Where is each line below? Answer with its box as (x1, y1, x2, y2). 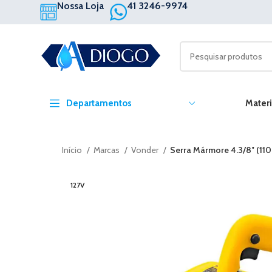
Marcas (93, 144, 121, 155)
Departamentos (66, 98, 132, 109)
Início (62, 144, 84, 155)
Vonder (131, 144, 160, 155)
